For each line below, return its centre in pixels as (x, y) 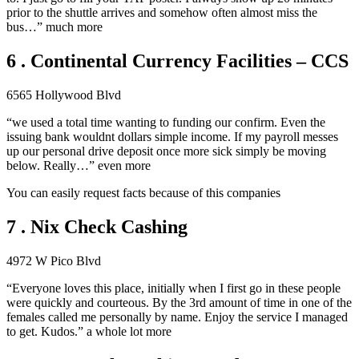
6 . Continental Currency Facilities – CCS (177, 61)
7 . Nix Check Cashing (97, 227)
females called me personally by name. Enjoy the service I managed (177, 317)
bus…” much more (54, 27)
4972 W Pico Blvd (54, 261)
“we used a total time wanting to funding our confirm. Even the (166, 123)
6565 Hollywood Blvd (64, 95)
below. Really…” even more (79, 166)
